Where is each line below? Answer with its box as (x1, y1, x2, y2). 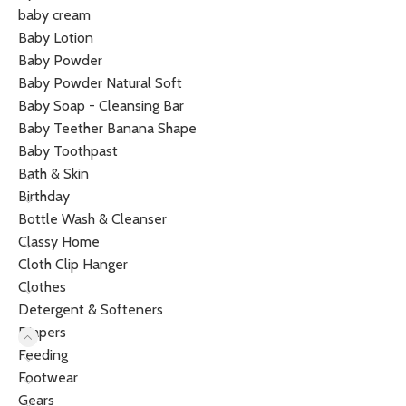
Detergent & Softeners (18, 301, 163, 318)
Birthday (18, 188, 70, 205)
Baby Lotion (18, 29, 93, 46)
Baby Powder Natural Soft (18, 74, 182, 92)
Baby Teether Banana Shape (18, 120, 197, 137)
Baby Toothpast (18, 142, 118, 159)
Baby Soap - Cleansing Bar (18, 97, 184, 114)
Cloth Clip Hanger (18, 256, 128, 273)
